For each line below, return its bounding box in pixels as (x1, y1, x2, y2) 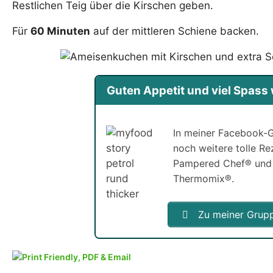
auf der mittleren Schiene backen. (90, 25, 259, 38)
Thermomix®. (173, 172, 235, 185)
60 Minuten (30, 25, 90, 38)
